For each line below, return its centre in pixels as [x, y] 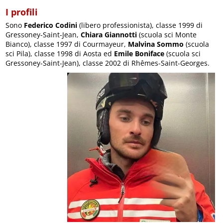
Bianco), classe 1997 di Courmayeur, [67, 44]
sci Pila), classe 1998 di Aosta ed [60, 53]
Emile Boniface [139, 53]
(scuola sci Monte [167, 34]
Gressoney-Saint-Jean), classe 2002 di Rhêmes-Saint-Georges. [108, 63]
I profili [22, 12]
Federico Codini [51, 25]
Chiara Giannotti [109, 34]
